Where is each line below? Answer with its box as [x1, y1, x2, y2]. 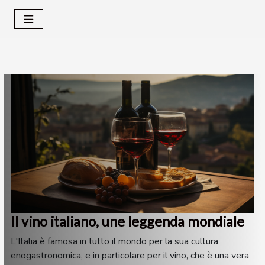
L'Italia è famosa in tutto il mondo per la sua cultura [11, 234, 218, 248]
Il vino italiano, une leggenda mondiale [11, 212, 244, 230]
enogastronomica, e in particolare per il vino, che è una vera [11, 248, 249, 262]
